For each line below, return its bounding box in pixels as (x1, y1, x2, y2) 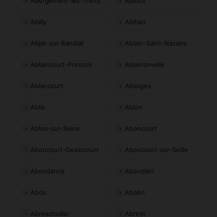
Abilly (31, 17, 46, 26)
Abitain (125, 17, 146, 26)
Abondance (31, 167, 65, 175)
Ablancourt (31, 81, 63, 90)
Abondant (125, 167, 155, 175)
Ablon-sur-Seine (31, 124, 80, 132)
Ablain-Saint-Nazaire (125, 39, 187, 47)
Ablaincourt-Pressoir (31, 60, 93, 68)
